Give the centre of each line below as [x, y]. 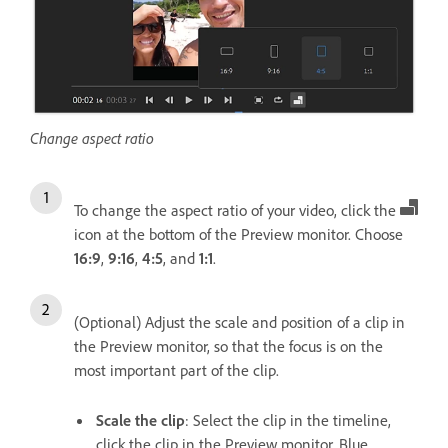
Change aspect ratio [92, 138]
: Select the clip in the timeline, [288, 420]
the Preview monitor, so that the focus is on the [228, 346]
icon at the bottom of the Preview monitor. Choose [238, 234]
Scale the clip [140, 420]
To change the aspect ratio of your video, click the [237, 210]
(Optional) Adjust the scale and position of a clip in [239, 322]
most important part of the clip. [176, 370]
